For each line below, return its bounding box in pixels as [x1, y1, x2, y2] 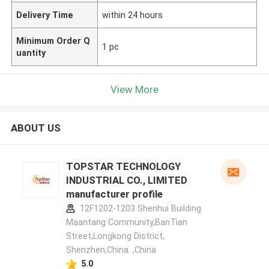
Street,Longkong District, [65, 231, 165, 241]
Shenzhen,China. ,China [65, 245, 156, 255]
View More [110, 83, 159, 95]
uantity [16, 47, 46, 58]
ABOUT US [10, 122, 61, 134]
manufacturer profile [65, 188, 163, 201]
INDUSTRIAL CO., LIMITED [65, 174, 187, 187]
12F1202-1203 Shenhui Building [77, 204, 201, 214]
